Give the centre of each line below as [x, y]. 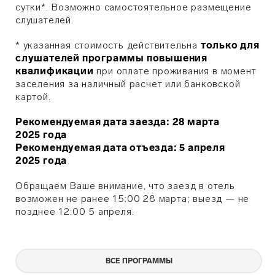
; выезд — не [218, 199]
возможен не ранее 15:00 [79, 199]
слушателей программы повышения [111, 58]
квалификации [55, 71]
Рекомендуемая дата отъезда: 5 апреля [120, 148]
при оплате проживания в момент [175, 71]
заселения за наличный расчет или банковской [128, 84]
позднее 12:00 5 [56, 211]
